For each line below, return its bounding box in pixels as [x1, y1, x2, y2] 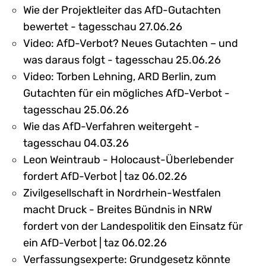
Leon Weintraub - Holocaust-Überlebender [23, 153, 234, 166]
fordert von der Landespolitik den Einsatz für [23, 219, 243, 233]
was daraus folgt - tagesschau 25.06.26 [23, 53, 221, 66]
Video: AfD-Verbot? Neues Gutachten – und [23, 36, 238, 50]
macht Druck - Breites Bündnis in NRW [23, 202, 212, 216]
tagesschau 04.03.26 [23, 136, 129, 150]
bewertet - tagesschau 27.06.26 [23, 20, 182, 33]
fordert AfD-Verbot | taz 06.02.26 [23, 169, 187, 183]
